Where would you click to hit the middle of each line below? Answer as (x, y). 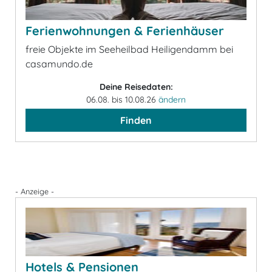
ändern (172, 100)
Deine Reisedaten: (136, 87)
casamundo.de (59, 64)
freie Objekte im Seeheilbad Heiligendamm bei (129, 49)
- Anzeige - (35, 191)
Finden (136, 120)
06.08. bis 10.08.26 (122, 100)
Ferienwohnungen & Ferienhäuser (125, 31)
